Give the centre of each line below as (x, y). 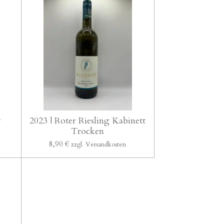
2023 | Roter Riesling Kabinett (88, 120)
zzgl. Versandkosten (99, 144)
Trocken (88, 131)
